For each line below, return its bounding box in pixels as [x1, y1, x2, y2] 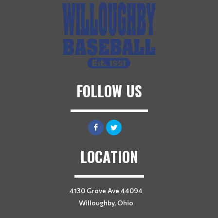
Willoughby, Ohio [79, 199, 133, 207]
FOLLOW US [76, 80, 142, 102]
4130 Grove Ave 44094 [70, 186, 143, 195]
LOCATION [80, 145, 138, 167]
